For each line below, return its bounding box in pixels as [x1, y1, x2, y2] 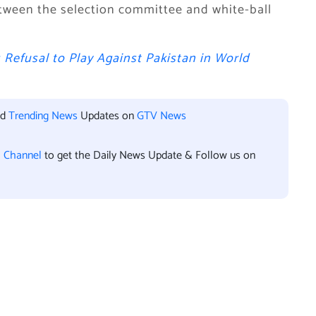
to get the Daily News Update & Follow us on [44, 146, 255, 165]
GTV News [137, 107, 186, 126]
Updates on [78, 107, 137, 126]
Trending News [8, 107, 78, 126]
